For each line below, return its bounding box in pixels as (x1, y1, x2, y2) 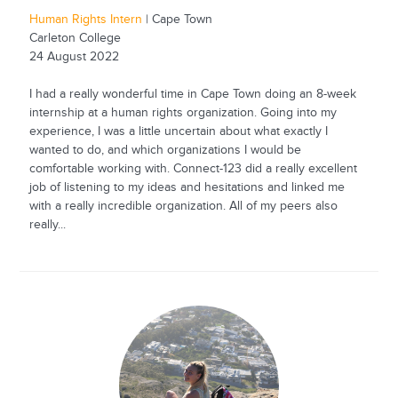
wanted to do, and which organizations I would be (28, 142, 301, 157)
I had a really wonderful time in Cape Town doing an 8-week (28, 86, 356, 101)
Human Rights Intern (28, 12, 146, 27)
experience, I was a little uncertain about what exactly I (28, 123, 328, 139)
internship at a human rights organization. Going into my (28, 105, 337, 120)
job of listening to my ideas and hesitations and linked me (28, 179, 345, 195)
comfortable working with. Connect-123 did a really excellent (28, 161, 357, 176)
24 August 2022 (28, 49, 119, 64)
